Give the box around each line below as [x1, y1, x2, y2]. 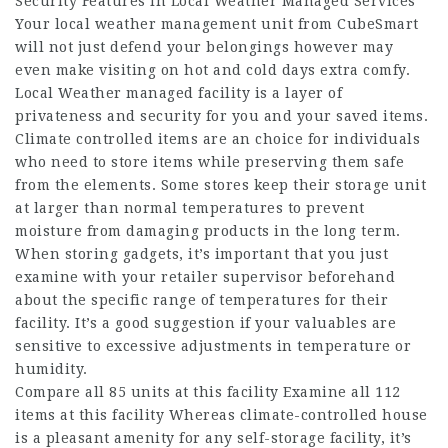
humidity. [15, 361, 88, 377]
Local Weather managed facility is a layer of [15, 85, 342, 101]
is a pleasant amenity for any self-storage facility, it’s [15, 430, 412, 446]
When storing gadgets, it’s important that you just [15, 246, 388, 262]
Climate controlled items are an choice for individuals [15, 131, 420, 147]
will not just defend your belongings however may [15, 39, 393, 55]
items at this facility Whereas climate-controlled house [15, 407, 428, 423]
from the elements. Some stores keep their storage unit [15, 177, 426, 193]
